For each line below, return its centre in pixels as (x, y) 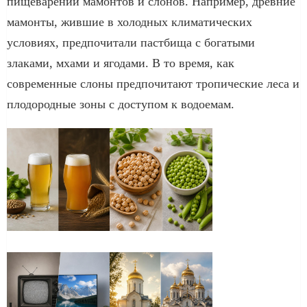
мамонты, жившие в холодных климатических (130, 22)
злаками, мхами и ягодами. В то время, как (121, 63)
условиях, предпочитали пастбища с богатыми (131, 42)
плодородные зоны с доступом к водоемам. (121, 104)
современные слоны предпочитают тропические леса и (153, 83)
